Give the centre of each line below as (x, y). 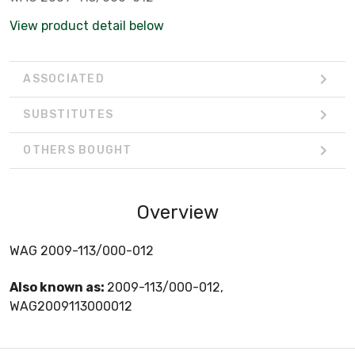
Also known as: (58, 287)
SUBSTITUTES (68, 115)
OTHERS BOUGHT (78, 151)
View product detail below (87, 25)
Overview (177, 212)
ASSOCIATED (64, 79)
